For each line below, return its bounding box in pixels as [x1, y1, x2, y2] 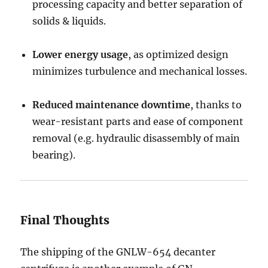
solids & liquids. [32, 15, 106, 27]
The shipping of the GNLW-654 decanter [20, 246, 216, 258]
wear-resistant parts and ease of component [32, 115, 244, 127]
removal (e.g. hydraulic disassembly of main [32, 132, 240, 144]
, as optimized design [128, 48, 229, 60]
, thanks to [190, 99, 242, 111]
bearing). [32, 149, 76, 161]
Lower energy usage [32, 48, 129, 60]
